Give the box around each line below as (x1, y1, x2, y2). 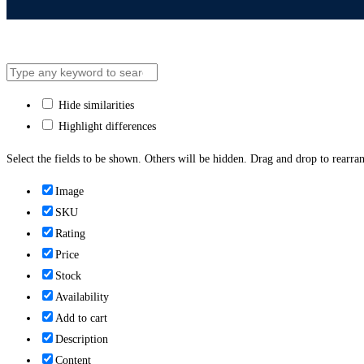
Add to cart (55, 312, 107, 325)
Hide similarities (55, 99, 134, 112)
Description (55, 333, 108, 346)
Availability (55, 291, 109, 304)
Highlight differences (55, 120, 156, 133)
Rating (55, 227, 85, 240)
